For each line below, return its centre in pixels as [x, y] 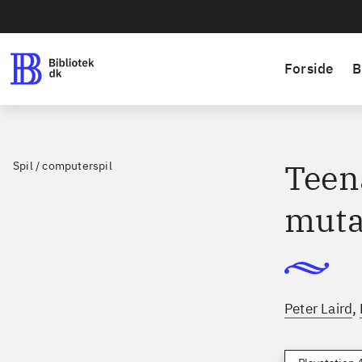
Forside [309, 69]
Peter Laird [319, 309]
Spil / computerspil [63, 166]
